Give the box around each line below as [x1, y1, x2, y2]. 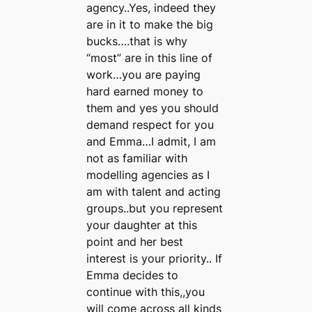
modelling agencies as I [86, 168, 210, 182]
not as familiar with [86, 151, 188, 166]
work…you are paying [86, 68, 201, 82]
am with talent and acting [86, 185, 221, 199]
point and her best [86, 235, 184, 249]
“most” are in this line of [86, 51, 213, 65]
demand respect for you [86, 118, 214, 132]
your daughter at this [86, 218, 198, 233]
